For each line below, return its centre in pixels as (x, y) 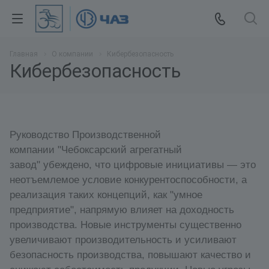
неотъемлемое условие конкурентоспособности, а (128, 179)
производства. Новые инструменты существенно (125, 224)
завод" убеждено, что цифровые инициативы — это (133, 164)
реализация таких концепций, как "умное (106, 194)
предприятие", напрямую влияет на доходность (122, 209)
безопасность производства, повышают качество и (130, 254)
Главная (24, 54)
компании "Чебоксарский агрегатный (96, 149)
